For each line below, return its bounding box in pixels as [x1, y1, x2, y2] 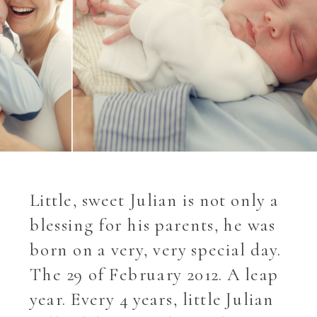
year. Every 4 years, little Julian [30, 288, 275, 311]
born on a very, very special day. [30, 238, 282, 261]
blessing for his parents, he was [30, 214, 276, 236]
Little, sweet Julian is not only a [30, 189, 279, 212]
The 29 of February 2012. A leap [30, 263, 279, 286]
